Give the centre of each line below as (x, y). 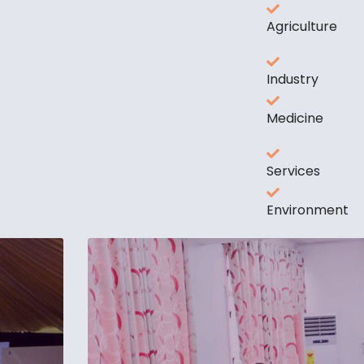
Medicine (295, 118)
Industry (292, 79)
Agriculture (302, 26)
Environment (308, 210)
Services (293, 171)
